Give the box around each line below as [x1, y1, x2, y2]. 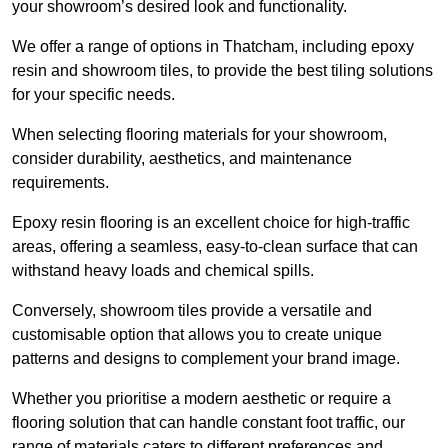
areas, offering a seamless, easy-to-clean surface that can [12, 238, 418, 256]
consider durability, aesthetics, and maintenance [12, 150, 352, 168]
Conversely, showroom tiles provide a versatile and [12, 302, 372, 320]
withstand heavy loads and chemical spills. [12, 262, 314, 280]
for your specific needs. [12, 86, 175, 104]
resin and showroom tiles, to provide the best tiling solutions [12, 62, 433, 80]
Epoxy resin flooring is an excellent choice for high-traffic [12, 214, 410, 232]
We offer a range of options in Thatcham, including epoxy [12, 38, 414, 56]
